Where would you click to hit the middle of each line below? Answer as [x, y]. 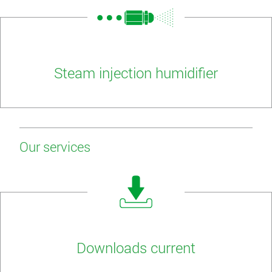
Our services [55, 147]
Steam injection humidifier [136, 73]
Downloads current [136, 248]
